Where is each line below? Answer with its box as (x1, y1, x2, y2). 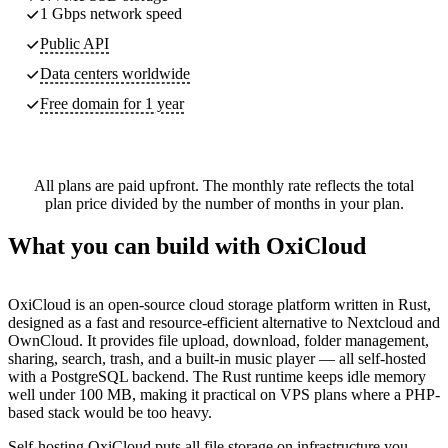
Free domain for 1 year (40, 94, 184, 112)
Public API (40, 34, 109, 52)
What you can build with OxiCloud (8, 232, 366, 259)
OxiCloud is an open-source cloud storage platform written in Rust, (8, 295, 431, 313)
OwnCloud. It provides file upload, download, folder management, (8, 331, 429, 349)
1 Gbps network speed (40, 4, 182, 22)
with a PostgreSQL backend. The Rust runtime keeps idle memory (8, 367, 426, 385)
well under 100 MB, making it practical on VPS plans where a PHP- (8, 385, 440, 403)
